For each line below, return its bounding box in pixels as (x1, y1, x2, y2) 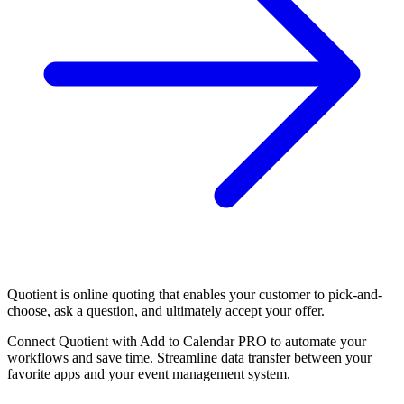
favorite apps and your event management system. (7, 365, 290, 381)
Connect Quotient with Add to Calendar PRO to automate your (7, 333, 366, 349)
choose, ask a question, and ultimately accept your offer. (7, 302, 325, 318)
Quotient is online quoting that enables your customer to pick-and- (7, 286, 382, 302)
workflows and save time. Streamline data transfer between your (7, 349, 372, 365)
